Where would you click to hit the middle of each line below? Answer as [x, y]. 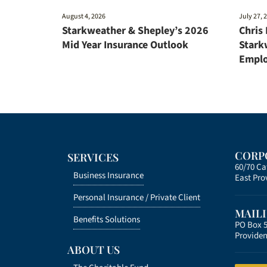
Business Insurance [109, 176]
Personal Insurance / [112, 198]
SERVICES [93, 158]
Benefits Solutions [107, 220]
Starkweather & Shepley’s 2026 [136, 31]
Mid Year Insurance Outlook [125, 45]
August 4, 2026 [84, 17]
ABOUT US [94, 249]
